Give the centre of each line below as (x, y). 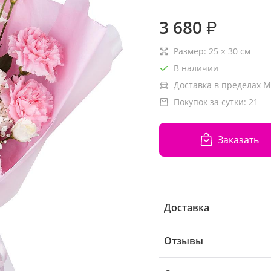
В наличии (196, 68)
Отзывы (184, 241)
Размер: (191, 51)
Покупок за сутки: (211, 102)
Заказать (238, 139)
